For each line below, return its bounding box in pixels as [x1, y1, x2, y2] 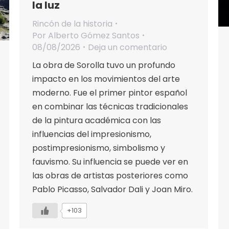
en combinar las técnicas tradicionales [32, 100, 188, 112]
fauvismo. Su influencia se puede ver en [32, 155, 188, 168]
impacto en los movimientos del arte [32, 73, 180, 85]
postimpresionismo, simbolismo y [32, 142, 165, 154]
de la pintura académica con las [32, 114, 161, 126]
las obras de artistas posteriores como [32, 169, 188, 181]
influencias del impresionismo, [32, 128, 151, 140]
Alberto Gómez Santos [48, 29, 140, 41]
